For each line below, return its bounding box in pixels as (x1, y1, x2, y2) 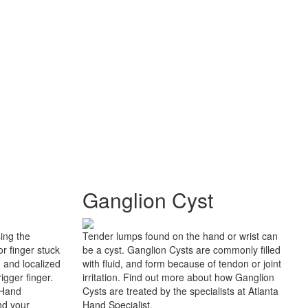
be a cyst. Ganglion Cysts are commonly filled (82, 243, 280, 256)
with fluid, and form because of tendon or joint (82, 256, 281, 270)
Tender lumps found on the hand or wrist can (82, 229, 278, 243)
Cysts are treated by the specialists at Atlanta (82, 284, 278, 298)
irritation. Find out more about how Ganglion (82, 270, 274, 284)
